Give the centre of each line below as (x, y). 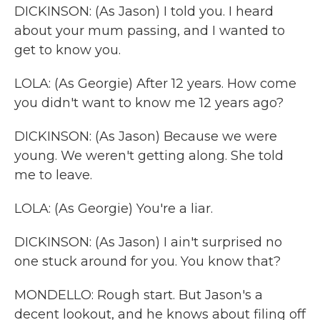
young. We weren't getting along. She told (149, 156)
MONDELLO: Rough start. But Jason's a (139, 295)
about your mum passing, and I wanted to (150, 31)
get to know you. (67, 50)
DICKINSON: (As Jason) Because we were (146, 136)
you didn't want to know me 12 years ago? (149, 103)
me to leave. (53, 175)
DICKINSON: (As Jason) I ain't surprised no (148, 242)
